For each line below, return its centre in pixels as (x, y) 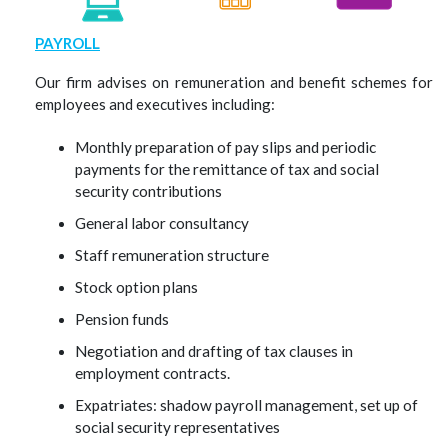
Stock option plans (136, 287)
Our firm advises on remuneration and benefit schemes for (234, 82)
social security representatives (177, 427)
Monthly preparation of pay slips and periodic (225, 147)
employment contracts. (152, 373)
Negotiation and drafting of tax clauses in (214, 351)
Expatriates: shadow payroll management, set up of (246, 405)
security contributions (148, 191)
